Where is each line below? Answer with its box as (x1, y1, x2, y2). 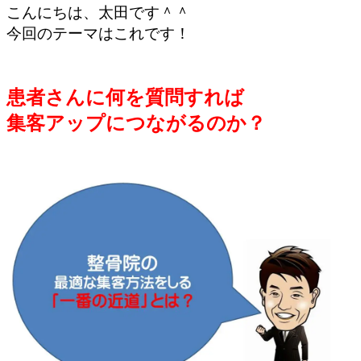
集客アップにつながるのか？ (6, 111, 266, 134)
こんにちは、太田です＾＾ (6, 3, 190, 21)
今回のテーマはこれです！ (6, 24, 190, 42)
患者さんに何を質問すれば (6, 85, 244, 108)
